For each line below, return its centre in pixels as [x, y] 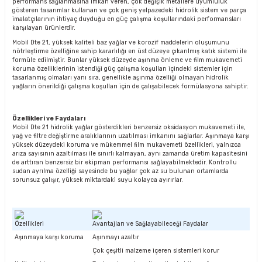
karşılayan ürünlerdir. [45, 28]
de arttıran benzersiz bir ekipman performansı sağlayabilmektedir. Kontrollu [125, 162]
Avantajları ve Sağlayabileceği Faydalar [150, 224]
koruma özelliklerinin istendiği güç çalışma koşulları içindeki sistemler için [123, 69]
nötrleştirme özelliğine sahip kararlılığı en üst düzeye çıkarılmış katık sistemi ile [130, 51]
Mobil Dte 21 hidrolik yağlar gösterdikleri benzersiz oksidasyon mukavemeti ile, [129, 127]
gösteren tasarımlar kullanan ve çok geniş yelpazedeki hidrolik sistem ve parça [129, 10]
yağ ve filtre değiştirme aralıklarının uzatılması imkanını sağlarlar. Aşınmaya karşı [131, 136]
